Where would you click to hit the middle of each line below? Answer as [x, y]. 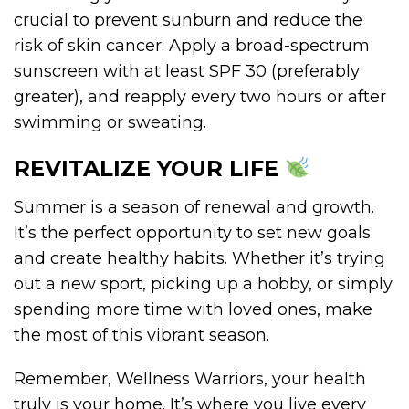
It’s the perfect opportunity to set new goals [192, 232]
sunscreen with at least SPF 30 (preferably [187, 71]
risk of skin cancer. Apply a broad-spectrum [192, 45]
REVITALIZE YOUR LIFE [149, 168]
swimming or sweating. [110, 122]
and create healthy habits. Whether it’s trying [199, 258]
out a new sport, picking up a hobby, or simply [203, 283]
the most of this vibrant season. [142, 335]
